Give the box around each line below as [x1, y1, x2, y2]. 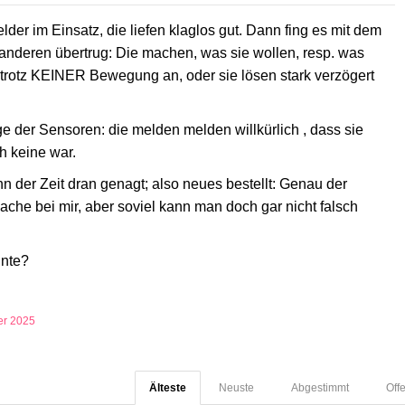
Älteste [149, 381, 186, 395]
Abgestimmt [291, 381, 349, 395]
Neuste [219, 381, 254, 395]
